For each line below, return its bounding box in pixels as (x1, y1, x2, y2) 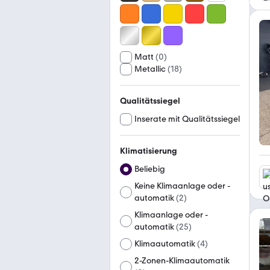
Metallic (134, 64, 166, 74)
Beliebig (134, 164, 165, 174)
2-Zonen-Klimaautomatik (134, 256, 230, 266)
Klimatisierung (120, 146, 177, 156)
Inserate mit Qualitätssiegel (134, 114, 240, 124)
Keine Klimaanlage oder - (134, 181, 230, 191)
